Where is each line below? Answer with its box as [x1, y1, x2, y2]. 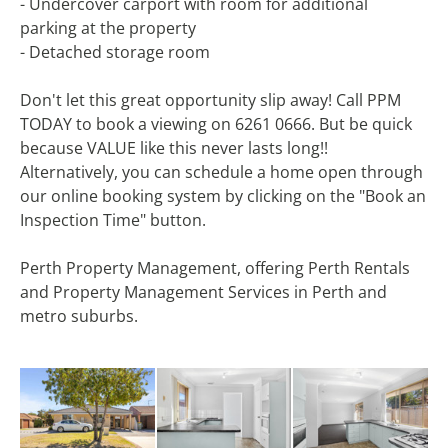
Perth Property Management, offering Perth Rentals [20, 256, 410, 279]
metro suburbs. [20, 304, 138, 327]
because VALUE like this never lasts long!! [20, 136, 328, 159]
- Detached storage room [20, 40, 210, 63]
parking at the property [20, 16, 196, 39]
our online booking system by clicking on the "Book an [20, 184, 426, 207]
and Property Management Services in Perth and [20, 280, 387, 303]
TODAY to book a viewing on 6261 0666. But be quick [20, 112, 412, 135]
